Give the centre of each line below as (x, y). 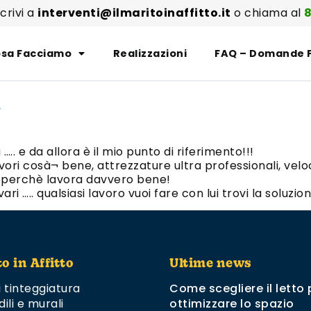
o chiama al (268, 13)
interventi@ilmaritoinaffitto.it (134, 13)
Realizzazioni (150, 53)
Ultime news (211, 264)
